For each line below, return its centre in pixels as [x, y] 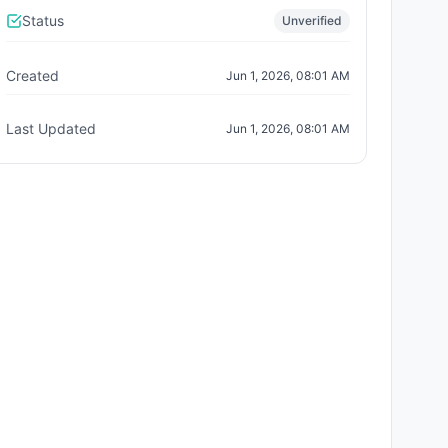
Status [43, 20]
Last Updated [51, 128]
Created [32, 75]
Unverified [312, 20]
